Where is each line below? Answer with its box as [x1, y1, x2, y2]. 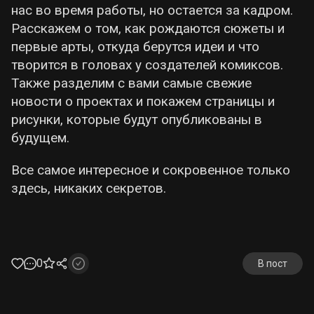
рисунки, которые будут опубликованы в [11, 111, 262, 128]
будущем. [11, 130, 69, 146]
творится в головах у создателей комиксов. [11, 57, 283, 73]
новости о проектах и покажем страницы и [11, 93, 275, 109]
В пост [257, 258, 287, 269]
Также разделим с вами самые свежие [11, 75, 252, 91]
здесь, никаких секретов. [11, 180, 166, 196]
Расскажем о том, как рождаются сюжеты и [11, 20, 285, 36]
